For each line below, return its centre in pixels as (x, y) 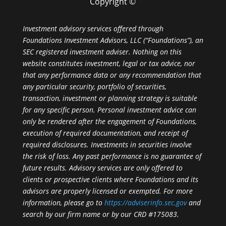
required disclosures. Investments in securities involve (107, 145)
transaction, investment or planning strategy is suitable (110, 98)
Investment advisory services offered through (93, 29)
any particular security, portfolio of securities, (94, 87)
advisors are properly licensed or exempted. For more (107, 191)
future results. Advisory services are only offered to (102, 168)
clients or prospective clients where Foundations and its (110, 180)
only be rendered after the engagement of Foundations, (109, 122)
